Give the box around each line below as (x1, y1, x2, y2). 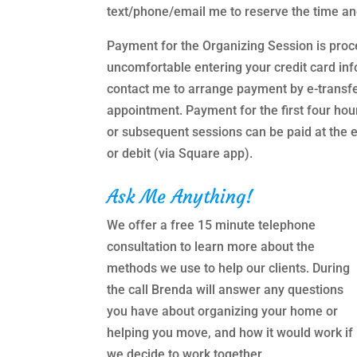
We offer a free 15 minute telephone (107, 217, 316, 233)
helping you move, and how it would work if (107, 324, 354, 340)
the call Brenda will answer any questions (107, 281, 344, 297)
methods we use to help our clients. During (107, 260, 351, 276)
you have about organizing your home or (107, 303, 339, 319)
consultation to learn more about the (107, 238, 316, 254)
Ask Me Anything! (107, 185, 254, 208)
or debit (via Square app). (107, 146, 253, 162)
